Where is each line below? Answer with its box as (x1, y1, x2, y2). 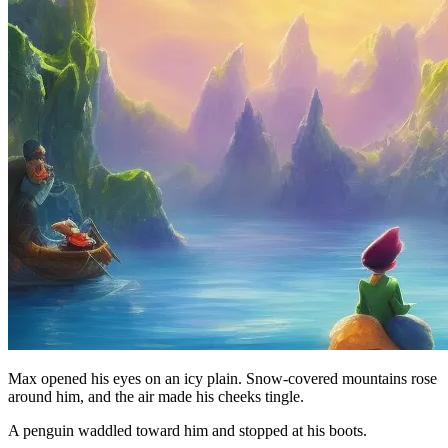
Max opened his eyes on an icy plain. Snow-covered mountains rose (8, 370, 437, 388)
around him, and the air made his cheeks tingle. (8, 388, 304, 406)
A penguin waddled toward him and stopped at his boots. (8, 422, 367, 440)
